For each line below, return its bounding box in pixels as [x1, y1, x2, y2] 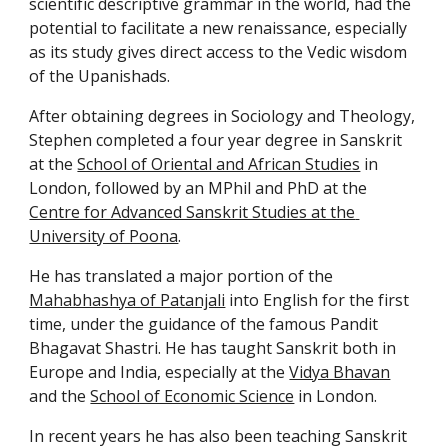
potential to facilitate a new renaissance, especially [29, 16, 408, 39]
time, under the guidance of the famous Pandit [29, 312, 379, 335]
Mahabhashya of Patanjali [29, 288, 226, 311]
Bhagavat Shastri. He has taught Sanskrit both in [29, 336, 397, 359]
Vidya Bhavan [289, 360, 391, 383]
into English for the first [225, 288, 410, 311]
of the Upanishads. [29, 64, 171, 87]
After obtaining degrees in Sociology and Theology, [29, 104, 416, 127]
